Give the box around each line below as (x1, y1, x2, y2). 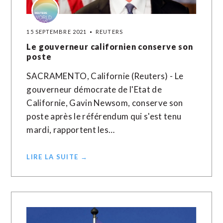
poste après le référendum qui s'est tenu (26, 111, 182, 121)
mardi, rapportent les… (26, 124, 115, 135)
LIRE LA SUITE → (26, 153, 88, 161)
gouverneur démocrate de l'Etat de (26, 84, 162, 95)
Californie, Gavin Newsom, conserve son (26, 98, 183, 108)
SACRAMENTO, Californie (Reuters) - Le (26, 71, 184, 81)
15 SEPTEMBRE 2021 (26, 28, 87, 35)
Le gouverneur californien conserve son (26, 42, 193, 51)
